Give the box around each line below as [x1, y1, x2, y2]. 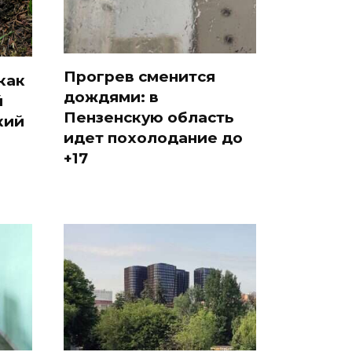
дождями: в [64, 87, 159, 106]
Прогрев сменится [64, 67, 215, 86]
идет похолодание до [64, 128, 243, 147]
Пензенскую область [64, 108, 233, 126]
